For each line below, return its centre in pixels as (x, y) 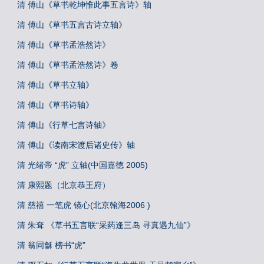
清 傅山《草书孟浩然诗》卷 (68, 65)
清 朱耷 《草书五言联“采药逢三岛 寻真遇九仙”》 (106, 225)
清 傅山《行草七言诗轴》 (64, 125)
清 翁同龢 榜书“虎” (51, 245)
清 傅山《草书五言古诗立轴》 (72, 25)
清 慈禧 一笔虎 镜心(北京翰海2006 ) (84, 205)
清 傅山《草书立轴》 (55, 85)
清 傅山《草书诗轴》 (55, 105)
